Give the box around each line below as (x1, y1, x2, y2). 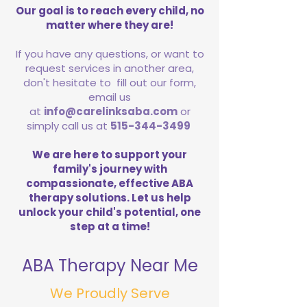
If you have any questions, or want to (15, 47, 204, 61)
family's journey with (52, 162, 167, 176)
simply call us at (26, 119, 110, 133)
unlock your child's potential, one (19, 205, 201, 219)
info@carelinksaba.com (43, 104, 177, 119)
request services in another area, (25, 61, 194, 75)
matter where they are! (46, 18, 173, 32)
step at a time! (69, 219, 150, 234)
